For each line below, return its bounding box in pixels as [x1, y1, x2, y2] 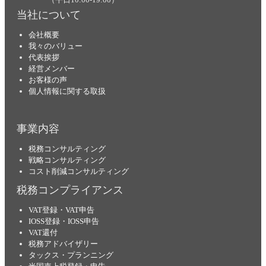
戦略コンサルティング [28, 156, 106, 165]
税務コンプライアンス [17, 184, 123, 197]
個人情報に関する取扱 [28, 87, 106, 96]
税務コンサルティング [28, 144, 106, 154]
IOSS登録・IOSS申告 [28, 217, 99, 226]
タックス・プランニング [28, 251, 113, 260]
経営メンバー [28, 64, 75, 74]
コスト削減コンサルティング [28, 167, 129, 176]
